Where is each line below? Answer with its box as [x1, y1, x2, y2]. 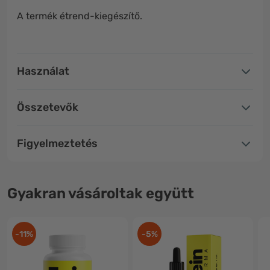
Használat [17, 64, 69, 78]
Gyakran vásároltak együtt [7, 185, 194, 202]
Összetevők [17, 101, 78, 115]
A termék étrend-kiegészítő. [17, 10, 142, 22]
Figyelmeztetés [17, 137, 98, 151]
